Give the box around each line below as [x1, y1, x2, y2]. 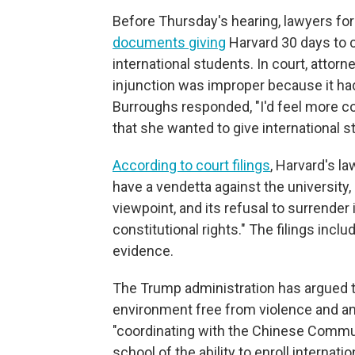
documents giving [113, 34, 226, 51]
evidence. [113, 242, 174, 259]
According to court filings [113, 157, 270, 174]
